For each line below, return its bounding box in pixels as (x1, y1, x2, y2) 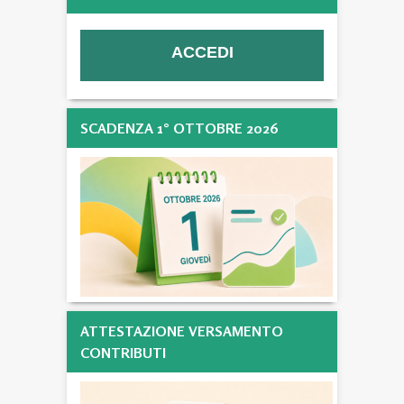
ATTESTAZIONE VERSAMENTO (80, 321, 283, 340)
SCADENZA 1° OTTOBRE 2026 (80, 118, 279, 137)
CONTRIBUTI (80, 343, 166, 362)
